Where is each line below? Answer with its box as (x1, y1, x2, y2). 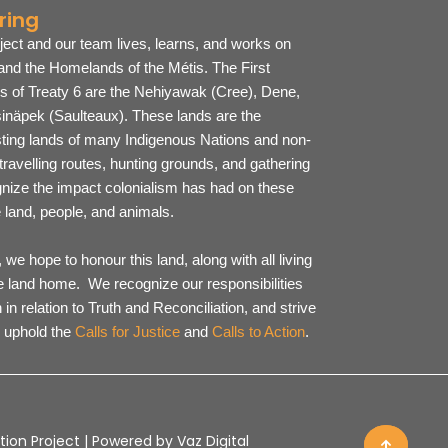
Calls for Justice (74, 323, 180, 341)
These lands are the (127, 107, 261, 125)
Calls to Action (211, 323, 305, 341)
